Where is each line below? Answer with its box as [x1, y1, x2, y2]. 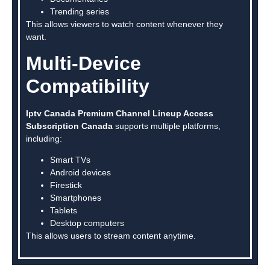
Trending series [50, 6, 109, 16]
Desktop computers [50, 218, 124, 228]
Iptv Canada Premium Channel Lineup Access [26, 108, 213, 118]
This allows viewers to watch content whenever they [26, 19, 223, 29]
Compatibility [26, 75, 149, 97]
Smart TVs [50, 155, 90, 165]
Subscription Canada [26, 121, 113, 131]
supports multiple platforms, [113, 121, 221, 131]
